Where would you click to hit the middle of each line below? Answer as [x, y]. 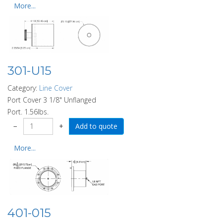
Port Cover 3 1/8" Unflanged [52, 100]
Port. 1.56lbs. [28, 111]
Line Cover [56, 88]
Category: [23, 88]
